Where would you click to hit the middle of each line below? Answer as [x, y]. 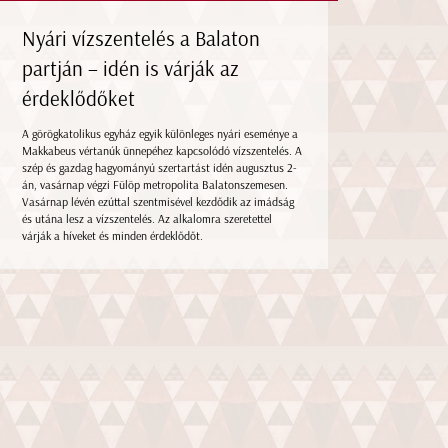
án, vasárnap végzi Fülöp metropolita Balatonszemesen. [155, 184]
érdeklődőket [79, 98]
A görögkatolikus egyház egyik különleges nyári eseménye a [160, 133]
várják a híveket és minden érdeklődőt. [113, 235]
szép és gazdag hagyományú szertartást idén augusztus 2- [160, 167]
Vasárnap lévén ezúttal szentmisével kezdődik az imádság [158, 201]
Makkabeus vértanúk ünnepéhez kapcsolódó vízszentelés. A [162, 150]
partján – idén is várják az [131, 68]
